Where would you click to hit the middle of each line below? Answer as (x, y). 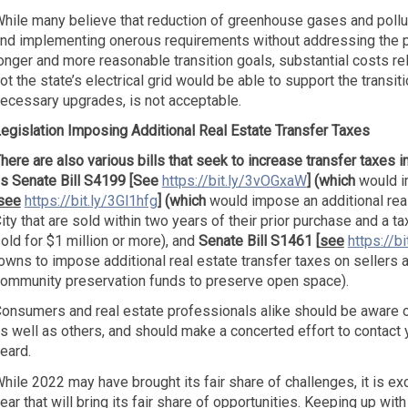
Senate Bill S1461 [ (259, 241)
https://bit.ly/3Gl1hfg (91, 201)
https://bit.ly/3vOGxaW (234, 181)
